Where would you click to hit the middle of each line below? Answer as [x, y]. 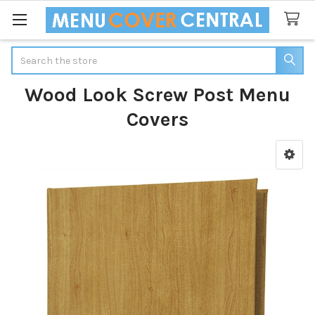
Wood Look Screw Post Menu [157, 94]
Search [27, 53]
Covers [157, 119]
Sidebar [37, 171]
